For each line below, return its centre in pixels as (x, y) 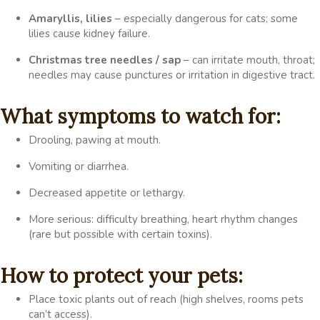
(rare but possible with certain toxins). (120, 234)
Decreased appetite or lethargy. (107, 192)
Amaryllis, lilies (70, 18)
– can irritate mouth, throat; (248, 60)
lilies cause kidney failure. (89, 33)
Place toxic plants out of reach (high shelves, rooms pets (166, 299)
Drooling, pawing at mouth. (95, 140)
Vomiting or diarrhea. (79, 166)
